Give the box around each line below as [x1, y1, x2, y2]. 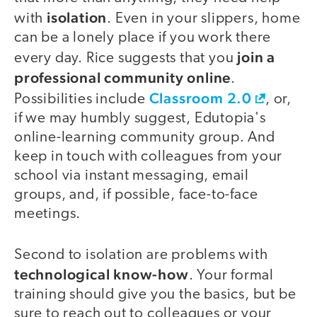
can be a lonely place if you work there [14, 30, 272, 45]
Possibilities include [14, 91, 149, 107]
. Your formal [188, 268, 275, 284]
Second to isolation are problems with [14, 248, 268, 263]
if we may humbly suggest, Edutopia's [14, 110, 266, 126]
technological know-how [14, 265, 189, 284]
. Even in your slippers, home [107, 11, 301, 26]
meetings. [14, 206, 81, 221]
